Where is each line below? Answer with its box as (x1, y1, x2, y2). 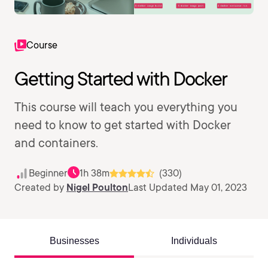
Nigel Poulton (66, 182, 128, 193)
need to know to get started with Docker (14, 118, 231, 132)
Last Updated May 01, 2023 (128, 182, 247, 193)
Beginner (29, 167, 68, 179)
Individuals (170, 236, 217, 246)
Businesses (49, 236, 99, 246)
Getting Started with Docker (14, 67, 227, 90)
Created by (14, 182, 66, 193)
